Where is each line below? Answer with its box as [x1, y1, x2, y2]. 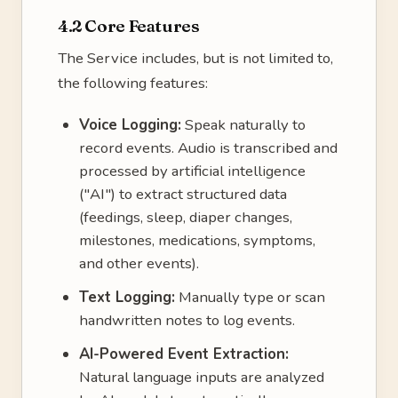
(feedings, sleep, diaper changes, [79, 207, 292, 227]
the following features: [58, 73, 208, 93]
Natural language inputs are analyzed [79, 367, 324, 387]
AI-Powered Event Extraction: [79, 344, 289, 364]
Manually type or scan [175, 287, 325, 307]
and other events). [79, 253, 199, 274]
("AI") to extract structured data [79, 184, 287, 204]
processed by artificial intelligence [79, 161, 306, 181]
